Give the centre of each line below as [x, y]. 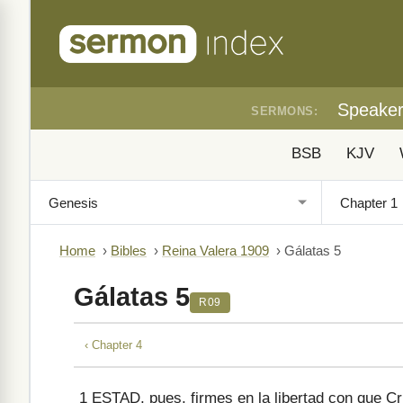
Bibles [129, 251]
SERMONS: [284, 111]
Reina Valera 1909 [215, 251]
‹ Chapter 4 [113, 345]
